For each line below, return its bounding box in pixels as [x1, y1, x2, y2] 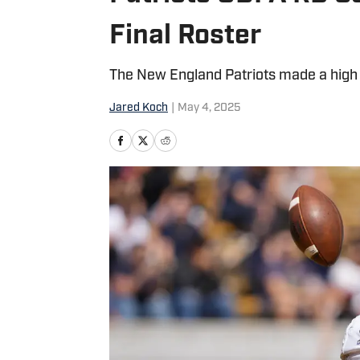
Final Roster [109, 22, 261, 51]
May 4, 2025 [178, 102, 240, 114]
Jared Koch [109, 102, 168, 114]
